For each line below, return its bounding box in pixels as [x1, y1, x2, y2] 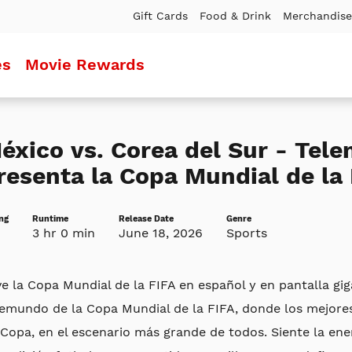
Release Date [118, 213, 174, 224]
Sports [225, 225, 267, 240]
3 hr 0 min [31, 225, 95, 240]
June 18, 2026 [118, 225, 203, 240]
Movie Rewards [24, 54, 145, 74]
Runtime [31, 213, 68, 224]
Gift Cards [133, 9, 188, 22]
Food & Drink [200, 9, 271, 22]
